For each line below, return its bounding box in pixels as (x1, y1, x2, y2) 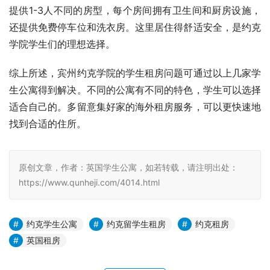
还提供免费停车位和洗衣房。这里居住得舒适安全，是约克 (9, 20, 261, 33)
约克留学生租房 (107, 218, 166, 229)
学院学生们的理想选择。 (9, 37, 115, 50)
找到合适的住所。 (9, 117, 86, 130)
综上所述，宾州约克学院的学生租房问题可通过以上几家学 (9, 66, 261, 79)
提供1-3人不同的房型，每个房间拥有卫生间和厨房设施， (9, 4, 261, 16)
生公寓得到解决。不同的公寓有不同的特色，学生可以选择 (9, 83, 261, 96)
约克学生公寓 (27, 218, 77, 229)
